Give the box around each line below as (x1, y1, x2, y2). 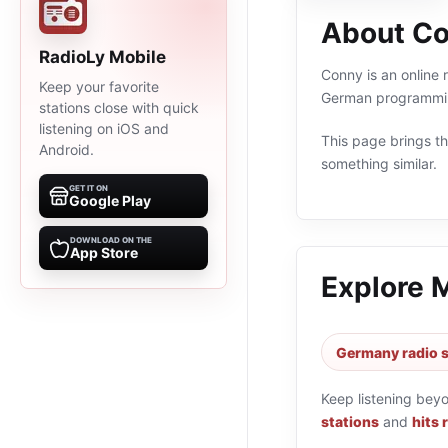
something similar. (321, 155, 437, 172)
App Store (70, 244, 138, 261)
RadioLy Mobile (39, 47, 166, 67)
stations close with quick (39, 99, 199, 116)
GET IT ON (69, 183, 108, 193)
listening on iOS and (39, 120, 169, 137)
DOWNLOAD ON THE (70, 235, 152, 245)
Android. (39, 141, 94, 158)
